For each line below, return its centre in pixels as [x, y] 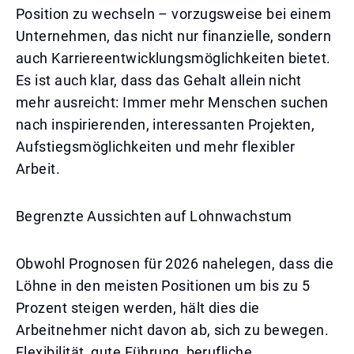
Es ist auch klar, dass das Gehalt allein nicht [159, 80]
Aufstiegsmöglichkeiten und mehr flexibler [156, 147]
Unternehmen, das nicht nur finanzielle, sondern [174, 36]
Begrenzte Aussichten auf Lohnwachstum [154, 216]
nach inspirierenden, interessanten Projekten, [166, 124]
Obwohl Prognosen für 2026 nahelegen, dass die [175, 264]
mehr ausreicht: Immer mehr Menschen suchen [172, 102]
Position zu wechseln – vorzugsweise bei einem [174, 14]
